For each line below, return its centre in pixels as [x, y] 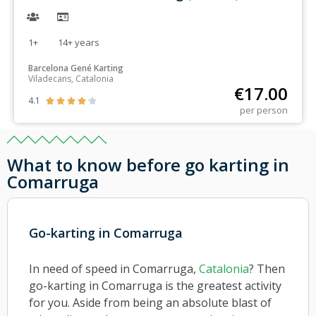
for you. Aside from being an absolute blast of [150, 303]
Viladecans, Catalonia [71, 79]
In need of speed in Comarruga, [114, 269]
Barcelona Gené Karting [76, 68]
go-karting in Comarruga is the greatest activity [155, 286]
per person [264, 110]
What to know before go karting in [148, 165]
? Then [267, 269]
